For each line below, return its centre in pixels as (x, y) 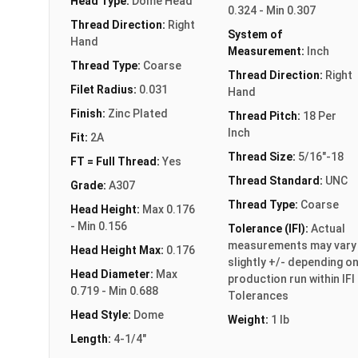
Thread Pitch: (265, 115)
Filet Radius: (105, 89)
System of (255, 34)
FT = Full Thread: (116, 161)
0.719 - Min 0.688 (114, 290)
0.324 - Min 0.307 (271, 10)
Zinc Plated (138, 113)
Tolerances (258, 295)
